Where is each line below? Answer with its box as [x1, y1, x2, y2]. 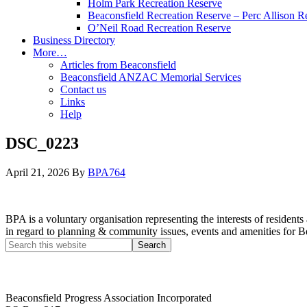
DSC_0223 [5, 134, 79, 152]
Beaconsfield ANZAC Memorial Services [60, 71, 241, 83]
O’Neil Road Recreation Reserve [88, 22, 231, 34]
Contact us [60, 84, 106, 95]
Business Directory [33, 34, 115, 46]
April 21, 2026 [5, 166, 69, 178]
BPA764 [88, 166, 125, 178]
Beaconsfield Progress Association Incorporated [5, 291, 212, 304]
